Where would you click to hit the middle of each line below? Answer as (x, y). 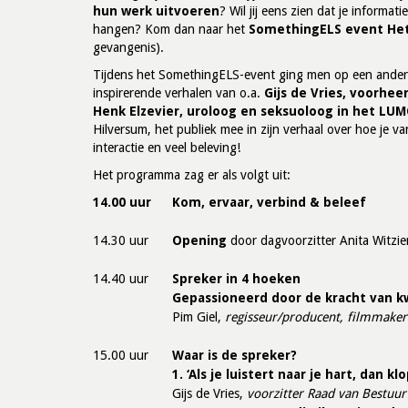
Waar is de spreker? (235, 355)
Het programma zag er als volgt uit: (192, 175)
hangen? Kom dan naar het (171, 29)
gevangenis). (128, 47)
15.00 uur (121, 355)
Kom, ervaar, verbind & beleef (269, 202)
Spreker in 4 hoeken (236, 279)
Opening (199, 240)
